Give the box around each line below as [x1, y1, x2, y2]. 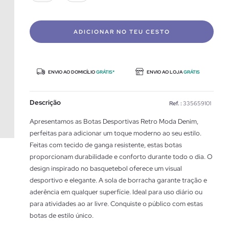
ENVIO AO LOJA [146, 69, 184, 75]
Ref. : [169, 100, 182, 107]
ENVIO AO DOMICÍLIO [47, 69, 96, 75]
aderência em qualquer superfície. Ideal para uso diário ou [30, 188, 202, 196]
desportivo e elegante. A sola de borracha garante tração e [30, 176, 207, 185]
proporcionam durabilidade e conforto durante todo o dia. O [30, 152, 213, 161]
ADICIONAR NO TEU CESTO [73, 28, 170, 35]
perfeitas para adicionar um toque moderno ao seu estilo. [30, 129, 201, 138]
